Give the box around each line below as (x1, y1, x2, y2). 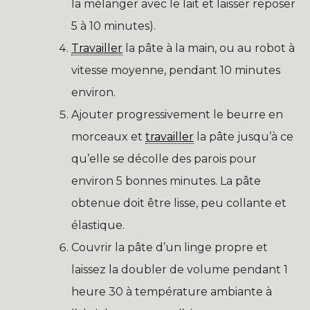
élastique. (71, 219, 125, 232)
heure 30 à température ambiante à (71, 285, 272, 299)
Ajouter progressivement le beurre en (71, 108, 283, 122)
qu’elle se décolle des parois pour (71, 152, 257, 166)
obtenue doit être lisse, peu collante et (71, 197, 286, 210)
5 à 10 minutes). (71, 19, 156, 33)
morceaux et (71, 130, 145, 144)
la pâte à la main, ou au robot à (122, 42, 295, 55)
